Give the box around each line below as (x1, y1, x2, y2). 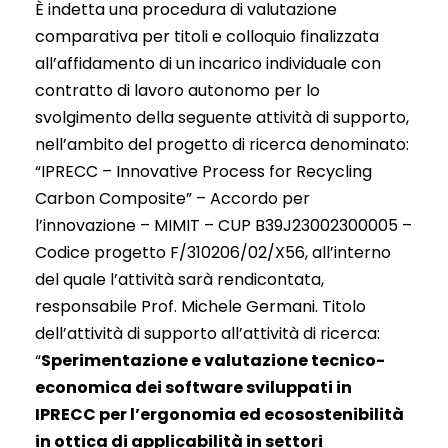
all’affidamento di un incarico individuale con (35, 51, 381, 75)
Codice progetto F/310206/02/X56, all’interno (35, 240, 391, 264)
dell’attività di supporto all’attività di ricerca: (35, 321, 380, 345)
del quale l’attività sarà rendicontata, (35, 267, 324, 291)
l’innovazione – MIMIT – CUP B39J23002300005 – (35, 213, 412, 237)
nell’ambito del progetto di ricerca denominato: (35, 132, 409, 156)
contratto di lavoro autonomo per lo (35, 78, 320, 102)
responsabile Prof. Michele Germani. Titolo (35, 294, 366, 318)
